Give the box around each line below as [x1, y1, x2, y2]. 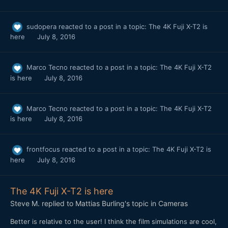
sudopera [26, 22, 56, 31]
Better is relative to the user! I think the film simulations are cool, [10, 217, 217, 225]
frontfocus [26, 145, 60, 154]
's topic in [125, 198, 158, 208]
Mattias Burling [75, 198, 125, 208]
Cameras [158, 198, 188, 208]
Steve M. [10, 198, 40, 208]
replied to [40, 198, 75, 208]
